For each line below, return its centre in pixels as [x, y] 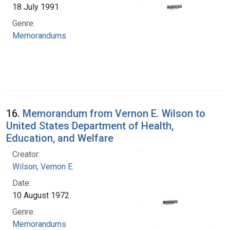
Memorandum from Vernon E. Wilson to [114, 113]
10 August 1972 [41, 195]
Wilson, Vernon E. [43, 166]
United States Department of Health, [90, 126]
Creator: [26, 154]
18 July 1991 [36, 7]
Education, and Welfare [60, 138]
